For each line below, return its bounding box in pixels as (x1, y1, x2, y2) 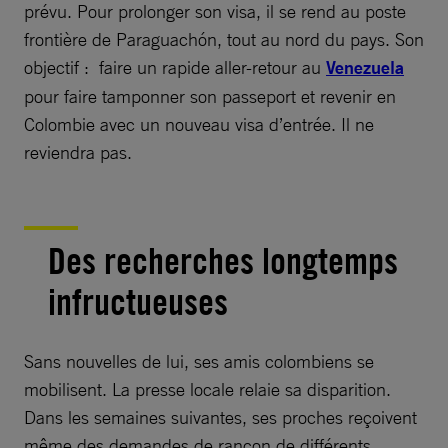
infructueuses (48, 279, 228, 324)
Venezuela (326, 55, 404, 79)
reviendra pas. (24, 140, 132, 163)
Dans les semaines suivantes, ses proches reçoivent (24, 405, 417, 428)
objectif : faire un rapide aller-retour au (24, 55, 326, 78)
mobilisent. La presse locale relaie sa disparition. (24, 377, 391, 400)
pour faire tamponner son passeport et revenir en (24, 84, 396, 107)
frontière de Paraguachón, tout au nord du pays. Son (24, 27, 424, 50)
